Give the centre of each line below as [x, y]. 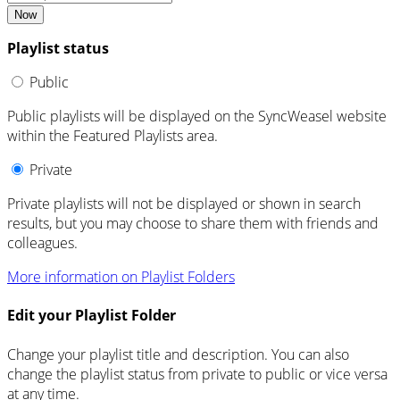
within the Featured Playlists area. [112, 136]
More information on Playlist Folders [121, 277]
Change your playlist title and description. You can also [178, 354]
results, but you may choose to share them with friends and [193, 224]
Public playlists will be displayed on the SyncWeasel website [197, 117]
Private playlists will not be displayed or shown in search [184, 204]
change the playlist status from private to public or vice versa [197, 374]
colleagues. [42, 243]
